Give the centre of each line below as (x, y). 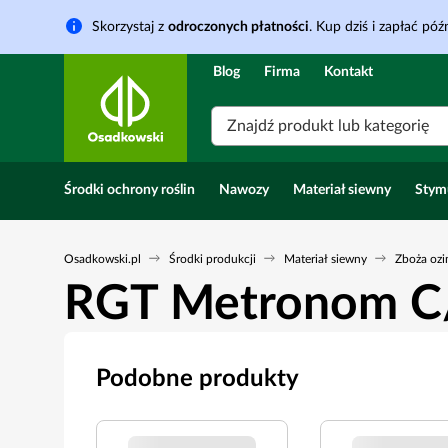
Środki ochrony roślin (129, 190)
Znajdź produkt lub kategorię (328, 126)
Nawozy (244, 190)
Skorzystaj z (130, 27)
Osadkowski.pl (102, 259)
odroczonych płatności (238, 27)
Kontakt (348, 72)
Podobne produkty (197, 379)
